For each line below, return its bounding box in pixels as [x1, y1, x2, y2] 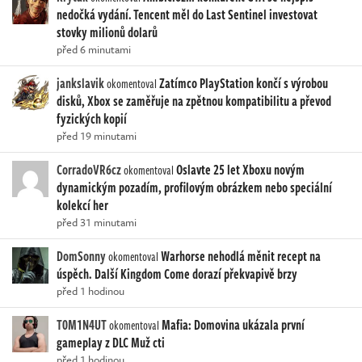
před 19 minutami [57, 128, 137, 145]
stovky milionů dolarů [57, 23, 158, 43]
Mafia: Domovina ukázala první [162, 315, 305, 335]
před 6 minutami [57, 41, 131, 58]
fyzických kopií [57, 109, 127, 129]
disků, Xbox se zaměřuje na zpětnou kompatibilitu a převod [57, 91, 331, 112]
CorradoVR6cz [57, 160, 121, 180]
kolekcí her [57, 196, 108, 216]
